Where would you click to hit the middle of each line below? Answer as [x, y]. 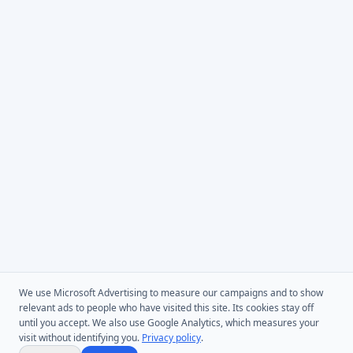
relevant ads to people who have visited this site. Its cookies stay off [166, 308]
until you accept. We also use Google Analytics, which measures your [169, 323]
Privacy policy [171, 338]
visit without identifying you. [79, 338]
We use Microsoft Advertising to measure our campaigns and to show [171, 293]
